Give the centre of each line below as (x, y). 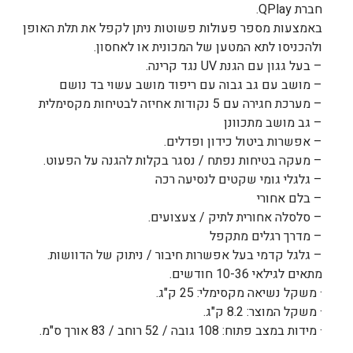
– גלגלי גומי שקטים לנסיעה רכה (239, 179)
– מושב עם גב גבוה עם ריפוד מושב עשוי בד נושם (191, 85)
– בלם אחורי (290, 198)
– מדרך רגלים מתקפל (266, 236)
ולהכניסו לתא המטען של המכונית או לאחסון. (208, 47)
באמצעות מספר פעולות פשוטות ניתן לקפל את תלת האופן (173, 28)
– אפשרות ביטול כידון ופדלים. (243, 141)
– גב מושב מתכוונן (273, 123)
